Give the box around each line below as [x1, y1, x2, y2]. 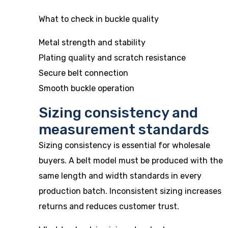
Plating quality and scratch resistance [39, 53, 186, 63]
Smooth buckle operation [39, 83, 134, 93]
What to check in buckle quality [39, 14, 159, 24]
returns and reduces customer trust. [39, 202, 179, 211]
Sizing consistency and [39, 104, 198, 121]
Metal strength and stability [39, 38, 146, 47]
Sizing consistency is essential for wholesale [39, 140, 210, 150]
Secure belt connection [39, 68, 128, 78]
